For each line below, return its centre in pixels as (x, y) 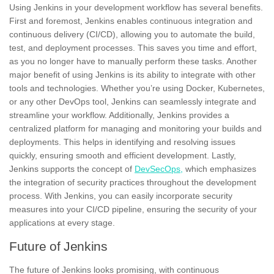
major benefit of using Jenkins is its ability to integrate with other (132, 74)
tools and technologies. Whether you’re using (98, 88)
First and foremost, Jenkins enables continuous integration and (131, 20)
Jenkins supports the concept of (72, 168)
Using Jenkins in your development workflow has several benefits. (136, 7)
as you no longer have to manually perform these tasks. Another (133, 61)
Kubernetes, (240, 88)
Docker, (201, 88)
